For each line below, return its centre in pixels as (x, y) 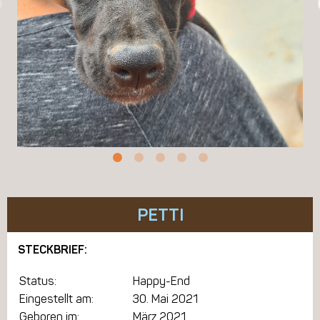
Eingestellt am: (56, 299)
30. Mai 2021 (165, 299)
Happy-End (161, 281)
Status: (38, 281)
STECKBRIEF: (52, 250)
